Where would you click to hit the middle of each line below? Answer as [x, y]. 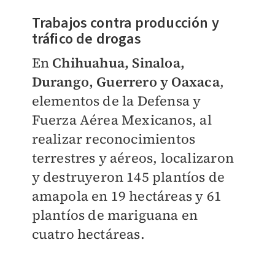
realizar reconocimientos [114, 138]
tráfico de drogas [86, 39]
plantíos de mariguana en [115, 215]
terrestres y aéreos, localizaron [133, 157]
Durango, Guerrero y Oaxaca [126, 81]
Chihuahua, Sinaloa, [118, 62]
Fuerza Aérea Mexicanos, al [122, 119]
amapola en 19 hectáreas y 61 [127, 196]
